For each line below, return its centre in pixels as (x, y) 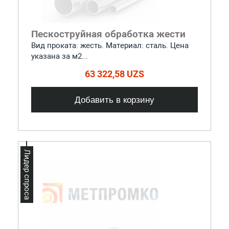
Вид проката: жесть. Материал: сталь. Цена (110, 45)
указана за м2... (59, 56)
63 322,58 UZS (114, 74)
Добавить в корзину (114, 99)
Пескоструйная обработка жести (108, 34)
